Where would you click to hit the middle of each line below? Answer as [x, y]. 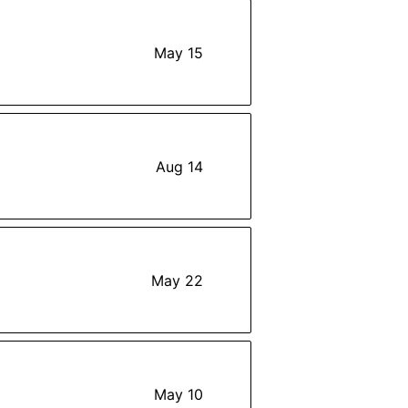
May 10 [178, 394]
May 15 [178, 52]
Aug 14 [179, 166]
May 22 [177, 280]
